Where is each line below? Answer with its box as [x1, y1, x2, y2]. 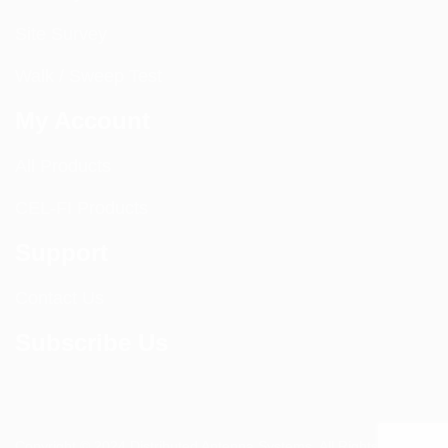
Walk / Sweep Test [15, 66, 162, 87]
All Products [15, 156, 111, 177]
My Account [15, 107, 150, 135]
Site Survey [15, 24, 107, 45]
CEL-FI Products [15, 198, 148, 219]
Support [15, 239, 108, 267]
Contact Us [15, 288, 104, 309]
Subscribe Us [15, 329, 168, 357]
